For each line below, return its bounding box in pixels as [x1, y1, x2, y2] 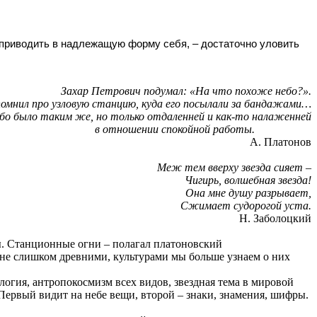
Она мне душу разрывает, [185, 187, 312, 199]
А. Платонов [250, 136, 312, 148]
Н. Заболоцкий [239, 212, 311, 224]
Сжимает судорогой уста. [180, 200, 312, 212]
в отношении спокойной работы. [95, 123, 255, 135]
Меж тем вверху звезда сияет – [157, 161, 312, 173]
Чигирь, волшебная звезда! [185, 174, 312, 186]
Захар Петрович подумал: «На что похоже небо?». [61, 85, 312, 97]
